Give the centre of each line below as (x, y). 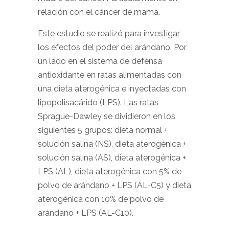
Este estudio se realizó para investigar (109, 33)
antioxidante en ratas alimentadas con (110, 75)
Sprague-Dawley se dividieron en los (107, 116)
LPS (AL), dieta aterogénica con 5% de (110, 171)
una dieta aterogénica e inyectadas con (112, 89)
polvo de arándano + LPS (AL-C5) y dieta (114, 185)
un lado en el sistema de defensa (100, 61)
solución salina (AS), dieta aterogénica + (112, 158)
